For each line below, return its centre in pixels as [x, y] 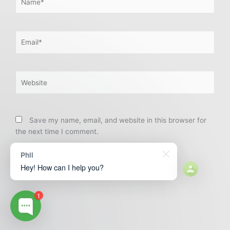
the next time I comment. [57, 131]
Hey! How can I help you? [62, 167]
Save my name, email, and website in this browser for [118, 120]
